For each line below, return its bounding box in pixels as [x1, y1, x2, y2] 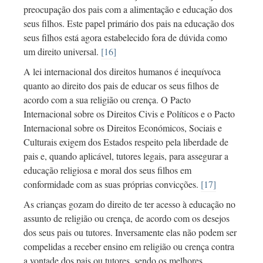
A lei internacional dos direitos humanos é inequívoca [23, 65, 221, 78]
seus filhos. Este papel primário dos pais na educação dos [23, 17, 234, 30]
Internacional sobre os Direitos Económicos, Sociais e [23, 122, 222, 134]
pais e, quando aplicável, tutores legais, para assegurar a [23, 150, 228, 163]
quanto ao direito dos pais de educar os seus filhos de [23, 79, 219, 92]
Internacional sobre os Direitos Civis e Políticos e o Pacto [23, 107, 235, 120]
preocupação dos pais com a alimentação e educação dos [23, 3, 232, 16]
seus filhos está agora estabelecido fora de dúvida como [23, 31, 227, 44]
